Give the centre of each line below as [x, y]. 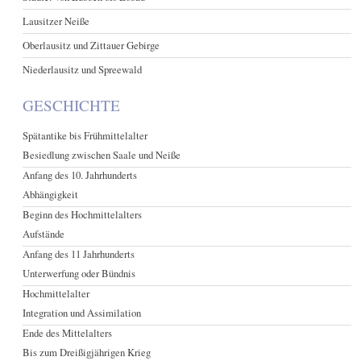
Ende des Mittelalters [68, 333]
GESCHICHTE [72, 105]
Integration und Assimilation [82, 313]
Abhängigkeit [51, 195]
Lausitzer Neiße [56, 21]
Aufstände [44, 234]
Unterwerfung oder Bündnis [79, 274]
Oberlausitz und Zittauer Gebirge [91, 45]
